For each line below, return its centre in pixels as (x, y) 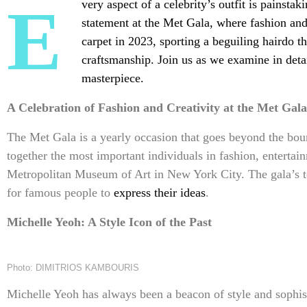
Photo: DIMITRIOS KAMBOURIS (73, 268)
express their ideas (160, 193)
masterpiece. (113, 78)
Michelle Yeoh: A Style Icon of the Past (109, 222)
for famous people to (60, 193)
